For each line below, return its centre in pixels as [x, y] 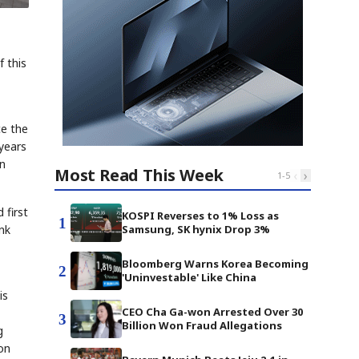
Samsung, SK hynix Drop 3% [196, 229]
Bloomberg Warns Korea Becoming [215, 264]
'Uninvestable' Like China [189, 277]
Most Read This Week [139, 175]
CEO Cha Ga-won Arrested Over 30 [212, 312]
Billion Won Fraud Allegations [202, 325]
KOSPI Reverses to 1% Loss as [200, 216]
